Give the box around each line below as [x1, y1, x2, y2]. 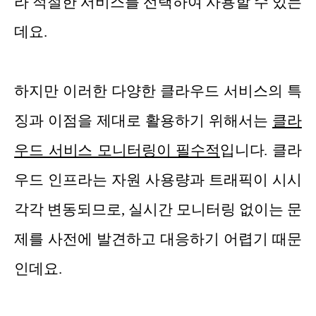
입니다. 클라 [219, 142, 302, 159]
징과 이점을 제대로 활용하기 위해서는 [14, 112, 273, 130]
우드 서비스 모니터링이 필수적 [14, 142, 220, 159]
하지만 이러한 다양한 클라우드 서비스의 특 [14, 83, 302, 100]
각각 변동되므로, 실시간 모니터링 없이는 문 [14, 201, 302, 219]
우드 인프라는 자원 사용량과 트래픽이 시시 [14, 171, 302, 189]
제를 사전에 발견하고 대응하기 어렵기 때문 [14, 231, 302, 248]
